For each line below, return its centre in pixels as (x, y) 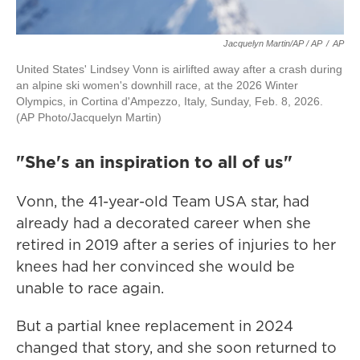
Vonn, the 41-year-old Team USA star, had (163, 201)
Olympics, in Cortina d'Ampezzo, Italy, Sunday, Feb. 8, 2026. (170, 101)
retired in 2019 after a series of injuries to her (176, 245)
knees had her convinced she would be (155, 266)
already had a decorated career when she (164, 223)
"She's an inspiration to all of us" (154, 162)
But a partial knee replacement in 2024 (155, 326)
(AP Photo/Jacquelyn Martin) (89, 117)
